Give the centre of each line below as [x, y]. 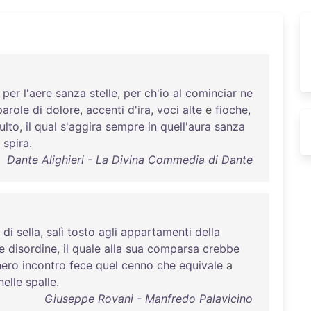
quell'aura [186, 126]
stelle [103, 93]
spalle [41, 282]
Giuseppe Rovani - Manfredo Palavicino [148, 299]
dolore [63, 110]
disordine [33, 249]
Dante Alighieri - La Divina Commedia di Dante [129, 160]
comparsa [173, 249]
